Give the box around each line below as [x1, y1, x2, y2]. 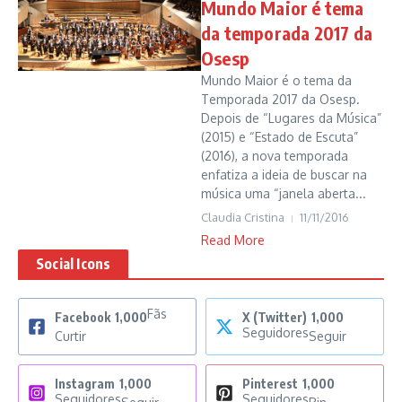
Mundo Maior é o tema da [201, 73, 352, 88]
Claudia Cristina [201, 210, 284, 224]
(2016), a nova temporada [201, 148, 348, 163]
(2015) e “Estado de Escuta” [201, 129, 358, 144]
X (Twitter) [242, 310, 307, 325]
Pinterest [242, 376, 298, 391]
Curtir [55, 328, 86, 344]
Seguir [309, 328, 346, 344]
